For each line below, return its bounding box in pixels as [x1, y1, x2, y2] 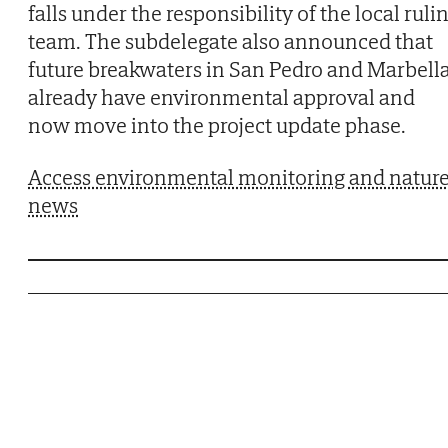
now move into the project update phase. [28, 110, 406, 139]
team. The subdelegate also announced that [28, 26, 433, 55]
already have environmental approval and [28, 82, 415, 111]
